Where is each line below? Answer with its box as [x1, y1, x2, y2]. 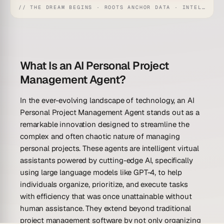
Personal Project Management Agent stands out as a [20, 107, 199, 117]
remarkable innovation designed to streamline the [20, 119, 189, 129]
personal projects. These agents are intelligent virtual [20, 143, 199, 153]
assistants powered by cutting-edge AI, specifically [20, 155, 193, 165]
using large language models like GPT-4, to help [20, 167, 182, 177]
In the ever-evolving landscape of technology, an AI [20, 95, 194, 105]
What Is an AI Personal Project [20, 58, 169, 73]
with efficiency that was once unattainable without [20, 191, 192, 201]
